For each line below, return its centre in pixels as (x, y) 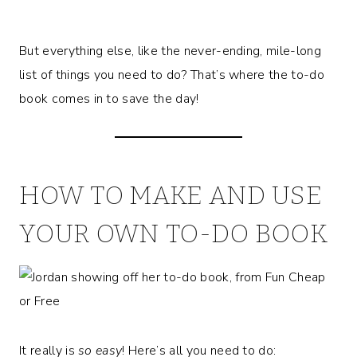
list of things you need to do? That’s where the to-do (172, 75)
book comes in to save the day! (109, 98)
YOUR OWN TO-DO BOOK (174, 233)
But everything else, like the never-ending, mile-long (170, 51)
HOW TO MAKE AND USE (171, 195)
